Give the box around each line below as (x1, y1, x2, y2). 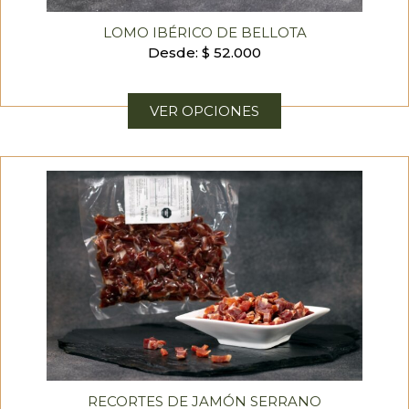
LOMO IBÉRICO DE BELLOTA (102, 24, 307, 41)
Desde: (148, 44, 202, 61)
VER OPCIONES (150, 102, 259, 120)
